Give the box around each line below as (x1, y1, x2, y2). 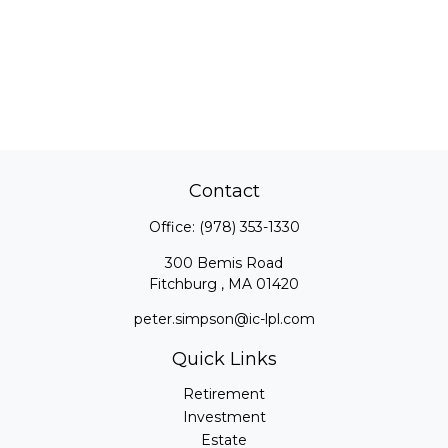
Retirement (183, 385, 265, 403)
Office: (148, 218, 199, 236)
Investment (182, 408, 266, 426)
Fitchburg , (149, 275, 224, 293)
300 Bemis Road (165, 254, 283, 272)
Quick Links (171, 348, 277, 370)
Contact (188, 180, 260, 202)
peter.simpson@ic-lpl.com (133, 310, 315, 328)
